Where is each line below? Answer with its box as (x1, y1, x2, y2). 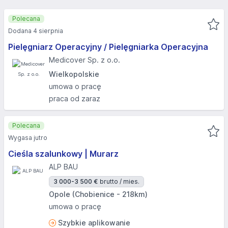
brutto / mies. (100, 178, 139, 185)
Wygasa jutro (8, 134, 47, 141)
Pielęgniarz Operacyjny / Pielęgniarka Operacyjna (8, 42, 208, 52)
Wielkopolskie (49, 70, 99, 78)
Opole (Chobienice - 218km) (49, 190, 148, 198)
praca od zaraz (49, 94, 100, 103)
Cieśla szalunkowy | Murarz (8, 149, 119, 159)
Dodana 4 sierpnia (8, 27, 63, 35)
